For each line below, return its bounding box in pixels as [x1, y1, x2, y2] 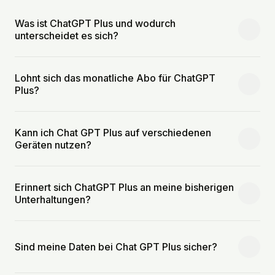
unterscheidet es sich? [15, 29, 118, 42]
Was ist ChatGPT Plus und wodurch [15, 17, 176, 29]
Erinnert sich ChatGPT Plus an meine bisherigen [15, 180, 234, 193]
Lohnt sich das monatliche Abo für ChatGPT [15, 71, 215, 84]
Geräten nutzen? [15, 138, 91, 151]
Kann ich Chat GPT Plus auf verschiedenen [15, 126, 211, 139]
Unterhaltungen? [15, 193, 91, 206]
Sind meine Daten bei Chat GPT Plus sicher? [15, 240, 217, 253]
